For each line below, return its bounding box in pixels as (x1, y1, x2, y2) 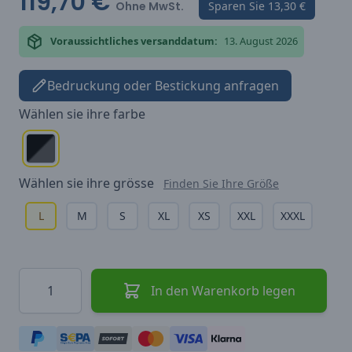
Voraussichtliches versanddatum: (50, 34, 218, 49)
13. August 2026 (224, 34, 298, 49)
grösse (113, 174, 154, 192)
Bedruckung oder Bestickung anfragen (47, 76, 279, 94)
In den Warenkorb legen (151, 281, 295, 299)
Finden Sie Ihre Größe (163, 175, 279, 191)
